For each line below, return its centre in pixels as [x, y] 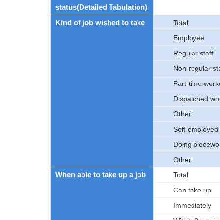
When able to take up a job [101, 175]
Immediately [192, 205]
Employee [189, 38]
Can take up [192, 190]
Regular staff [193, 53]
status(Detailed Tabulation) [101, 7]
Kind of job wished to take [100, 22]
